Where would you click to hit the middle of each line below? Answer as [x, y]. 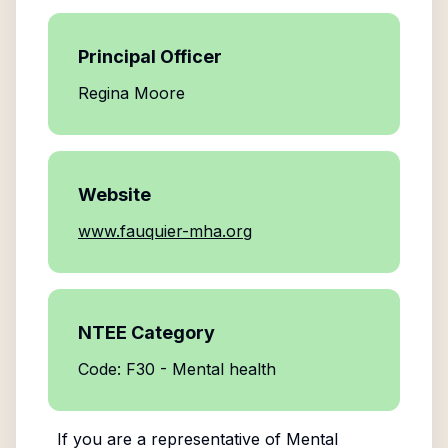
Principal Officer [150, 56]
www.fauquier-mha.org [165, 231]
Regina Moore [131, 93]
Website [114, 194]
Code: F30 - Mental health [177, 369]
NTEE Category [146, 332]
